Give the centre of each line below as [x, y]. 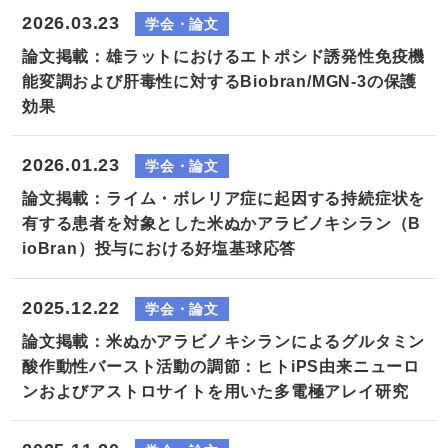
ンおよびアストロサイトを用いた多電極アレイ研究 [215, 391]
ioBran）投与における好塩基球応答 [159, 249]
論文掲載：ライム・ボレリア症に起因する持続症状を [224, 199]
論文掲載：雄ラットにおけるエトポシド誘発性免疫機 [224, 56]
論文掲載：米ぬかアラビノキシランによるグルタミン [224, 341]
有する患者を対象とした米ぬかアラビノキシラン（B [222, 224]
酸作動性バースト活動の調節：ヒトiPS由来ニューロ [221, 366]
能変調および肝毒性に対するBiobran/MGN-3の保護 [220, 81]
